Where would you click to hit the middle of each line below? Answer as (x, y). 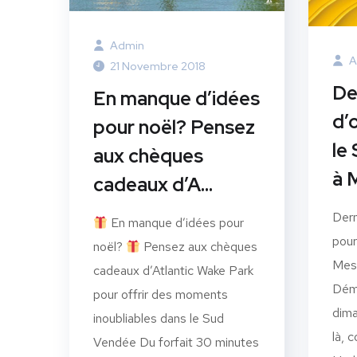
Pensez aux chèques (199, 247)
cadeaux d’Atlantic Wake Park (173, 271)
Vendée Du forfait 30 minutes (176, 343)
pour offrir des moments (161, 295)
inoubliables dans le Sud (159, 319)
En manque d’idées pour (176, 223)
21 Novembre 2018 (158, 67)
